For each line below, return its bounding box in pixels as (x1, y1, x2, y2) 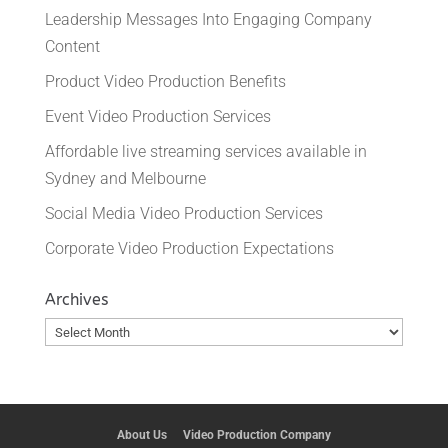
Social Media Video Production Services (44, 203, 323, 223)
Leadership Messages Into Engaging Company (44, 9, 372, 29)
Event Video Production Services (44, 106, 271, 126)
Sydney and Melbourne (44, 168, 206, 188)
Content (44, 36, 100, 56)
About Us (116, 428, 167, 443)
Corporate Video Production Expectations (44, 238, 334, 258)
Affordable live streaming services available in (44, 141, 367, 161)
